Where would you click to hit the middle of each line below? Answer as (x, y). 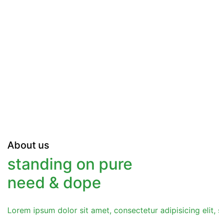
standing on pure (70, 164)
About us (28, 145)
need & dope (54, 182)
